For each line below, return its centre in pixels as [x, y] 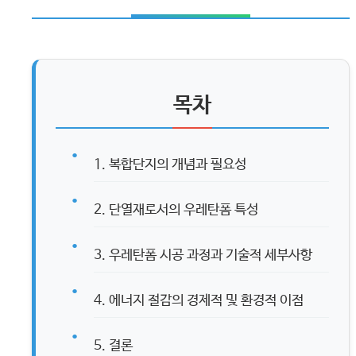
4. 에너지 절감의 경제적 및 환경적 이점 [199, 300]
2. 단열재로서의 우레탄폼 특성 [176, 210]
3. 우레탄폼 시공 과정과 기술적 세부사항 [203, 255]
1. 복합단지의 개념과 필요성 [170, 164]
